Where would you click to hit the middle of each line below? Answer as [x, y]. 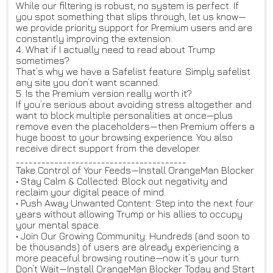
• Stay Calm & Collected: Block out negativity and [122, 181]
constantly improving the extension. [94, 39]
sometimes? [43, 61]
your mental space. [58, 225]
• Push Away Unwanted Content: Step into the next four [135, 203]
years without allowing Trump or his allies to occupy [129, 214]
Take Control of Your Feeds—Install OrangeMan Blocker [135, 170]
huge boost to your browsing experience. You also [124, 137]
